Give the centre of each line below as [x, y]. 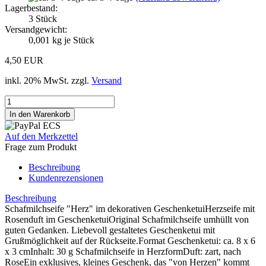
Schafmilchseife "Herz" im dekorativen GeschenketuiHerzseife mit [130, 208]
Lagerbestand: [31, 8]
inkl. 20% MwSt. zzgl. [48, 80]
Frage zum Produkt [41, 147]
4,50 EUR [24, 60]
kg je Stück [72, 40]
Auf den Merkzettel [41, 136]
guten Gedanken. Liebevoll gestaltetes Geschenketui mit [110, 230]
